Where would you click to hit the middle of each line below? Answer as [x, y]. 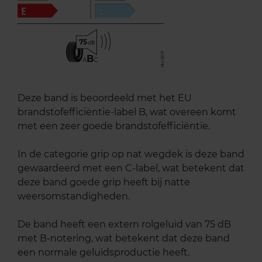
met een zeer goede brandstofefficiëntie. [114, 126]
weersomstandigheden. [74, 196]
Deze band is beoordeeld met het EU [105, 98]
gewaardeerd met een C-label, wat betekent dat [131, 168]
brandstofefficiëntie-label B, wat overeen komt [127, 112]
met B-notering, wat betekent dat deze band [124, 238]
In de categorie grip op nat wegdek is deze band [131, 154]
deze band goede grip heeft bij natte [104, 182]
